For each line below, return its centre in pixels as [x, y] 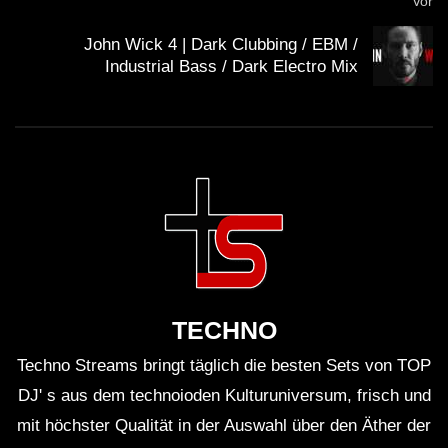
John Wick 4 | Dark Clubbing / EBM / [221, 45]
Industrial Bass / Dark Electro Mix [231, 67]
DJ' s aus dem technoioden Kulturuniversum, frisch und [224, 396]
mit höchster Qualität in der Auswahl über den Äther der [224, 426]
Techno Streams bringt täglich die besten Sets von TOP [224, 366]
